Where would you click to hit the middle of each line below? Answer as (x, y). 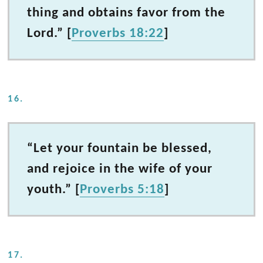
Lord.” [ (50, 34)
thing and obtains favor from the (127, 13)
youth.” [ (54, 190)
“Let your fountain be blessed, (120, 149)
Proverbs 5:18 (122, 190)
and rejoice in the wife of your (120, 169)
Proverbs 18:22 (118, 34)
